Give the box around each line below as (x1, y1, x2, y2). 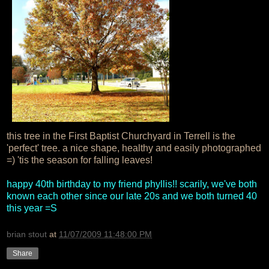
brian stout (7, 229, 47, 239)
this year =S (7, 202, 57, 213)
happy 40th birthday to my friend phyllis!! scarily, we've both (7, 178, 257, 189)
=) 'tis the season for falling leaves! (7, 154, 153, 165)
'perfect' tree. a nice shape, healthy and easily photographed (7, 142, 261, 153)
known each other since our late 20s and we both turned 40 (7, 190, 257, 201)
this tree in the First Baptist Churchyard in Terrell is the (7, 130, 235, 141)
